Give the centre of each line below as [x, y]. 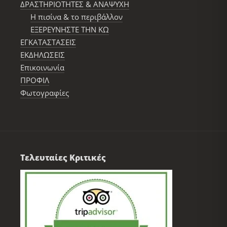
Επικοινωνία [42, 68]
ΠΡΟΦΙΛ [35, 80]
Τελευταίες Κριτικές [63, 158]
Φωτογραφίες [45, 93]
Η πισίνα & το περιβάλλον [77, 17]
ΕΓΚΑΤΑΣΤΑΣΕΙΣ [48, 42]
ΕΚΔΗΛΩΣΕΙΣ [43, 55]
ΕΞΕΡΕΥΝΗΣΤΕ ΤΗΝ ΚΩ [70, 30]
